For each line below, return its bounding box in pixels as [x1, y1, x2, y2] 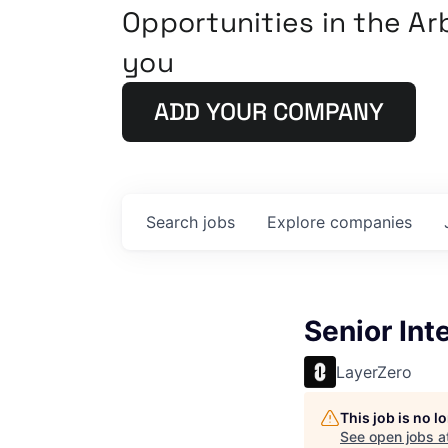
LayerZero [336, 362, 412, 382]
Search [146, 212, 203, 232]
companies [330, 212, 412, 232]
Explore [267, 212, 330, 232]
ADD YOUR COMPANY [154, 96, 384, 127]
